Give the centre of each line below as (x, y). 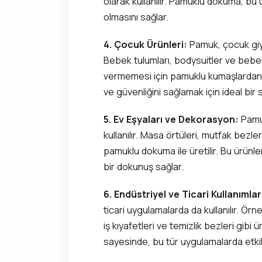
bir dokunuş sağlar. (144, 166)
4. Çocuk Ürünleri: (145, 44)
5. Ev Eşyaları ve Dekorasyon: (171, 119)
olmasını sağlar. (136, 17)
